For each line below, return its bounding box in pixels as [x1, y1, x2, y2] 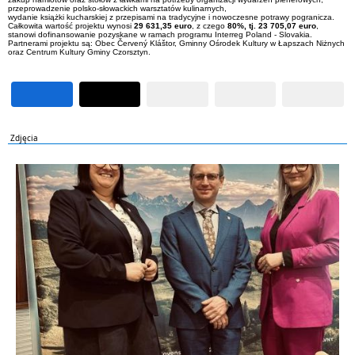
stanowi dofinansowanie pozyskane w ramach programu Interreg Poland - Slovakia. [8, 30, 312, 39]
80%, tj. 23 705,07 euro [227, 21, 316, 30]
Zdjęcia [10, 132, 38, 143]
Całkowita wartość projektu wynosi [8, 21, 134, 30]
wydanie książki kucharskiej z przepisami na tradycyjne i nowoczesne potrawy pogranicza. [8, 13, 334, 21]
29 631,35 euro [134, 21, 192, 30]
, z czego [192, 21, 227, 30]
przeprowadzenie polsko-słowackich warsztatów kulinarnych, [8, 4, 227, 13]
